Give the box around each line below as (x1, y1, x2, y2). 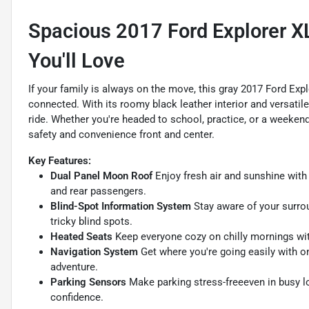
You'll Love (28, 49, 125, 73)
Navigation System (50, 246, 138, 259)
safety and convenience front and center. (28, 128, 215, 141)
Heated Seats (50, 230, 112, 243)
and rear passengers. (50, 185, 146, 198)
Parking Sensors (50, 276, 126, 289)
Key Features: (28, 154, 91, 168)
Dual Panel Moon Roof (50, 170, 152, 183)
